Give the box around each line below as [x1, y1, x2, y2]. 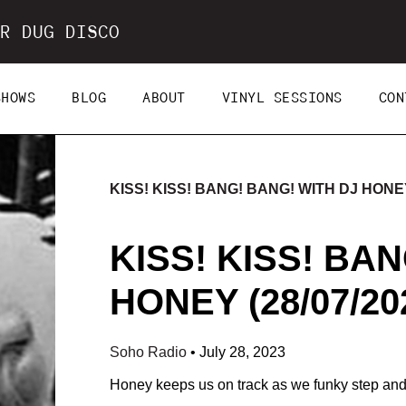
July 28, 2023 [198, 344, 285, 360]
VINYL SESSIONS [221, 92, 343, 106]
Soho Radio [109, 344, 190, 360]
